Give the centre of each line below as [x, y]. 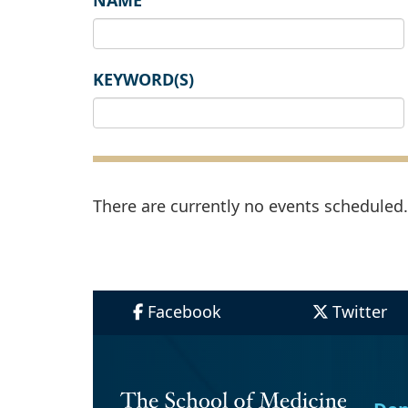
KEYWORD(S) [143, 80]
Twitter [359, 312]
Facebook [184, 312]
